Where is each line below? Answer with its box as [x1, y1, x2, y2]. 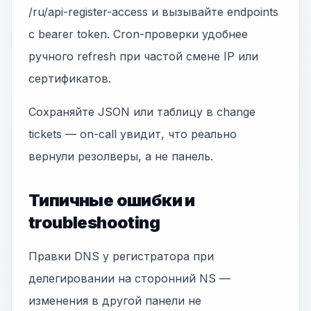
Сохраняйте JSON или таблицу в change [28, 105, 255, 119]
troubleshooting [28, 212, 160, 233]
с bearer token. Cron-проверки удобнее [28, 27, 248, 41]
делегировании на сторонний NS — [28, 271, 230, 285]
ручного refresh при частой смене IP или [28, 49, 258, 63]
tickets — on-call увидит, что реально [28, 127, 237, 141]
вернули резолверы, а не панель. [28, 149, 213, 163]
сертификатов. [28, 72, 111, 85]
